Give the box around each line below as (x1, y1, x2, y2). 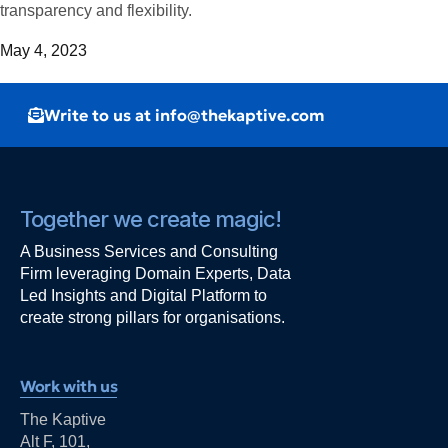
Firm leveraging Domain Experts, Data (20, 264, 291, 282)
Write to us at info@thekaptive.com (44, 104, 326, 125)
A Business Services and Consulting (20, 242, 278, 260)
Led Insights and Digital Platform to (20, 286, 267, 304)
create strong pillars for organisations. (20, 308, 285, 326)
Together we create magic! (20, 205, 281, 232)
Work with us (20, 375, 118, 396)
